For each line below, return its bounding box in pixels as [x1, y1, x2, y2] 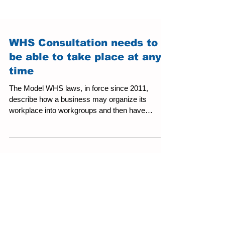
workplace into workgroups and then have [9, 138, 145, 147]
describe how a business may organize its [9, 127, 147, 136]
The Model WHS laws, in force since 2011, [9, 116, 148, 125]
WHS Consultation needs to [9, 69, 158, 80]
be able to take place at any [9, 83, 161, 94]
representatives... [9, 149, 66, 158]
